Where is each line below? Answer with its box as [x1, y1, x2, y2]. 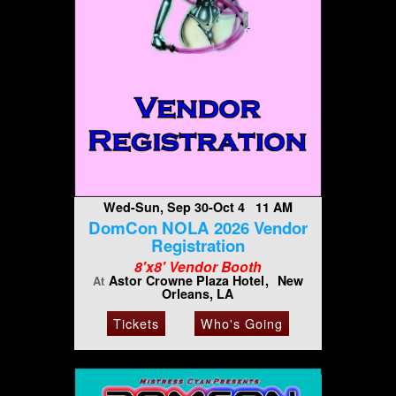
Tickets [113, 314, 160, 333]
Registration [151, 232, 245, 257]
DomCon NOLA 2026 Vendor [88, 215, 308, 240]
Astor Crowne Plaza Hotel [109, 271, 265, 290]
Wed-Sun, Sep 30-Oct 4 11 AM [103, 197, 293, 216]
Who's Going [200, 314, 283, 333]
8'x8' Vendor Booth [134, 256, 262, 278]
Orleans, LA [161, 285, 233, 303]
